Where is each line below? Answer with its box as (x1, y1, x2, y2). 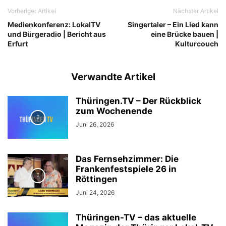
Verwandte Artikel (71, 71, 155, 83)
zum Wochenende (76, 106, 152, 116)
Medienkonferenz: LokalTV (8, 20, 100, 29)
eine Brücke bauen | (151, 30, 218, 38)
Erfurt (8, 39, 28, 48)
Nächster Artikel (173, 7, 218, 15)
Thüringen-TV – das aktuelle (76, 212, 196, 222)
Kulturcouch (175, 39, 218, 48)
